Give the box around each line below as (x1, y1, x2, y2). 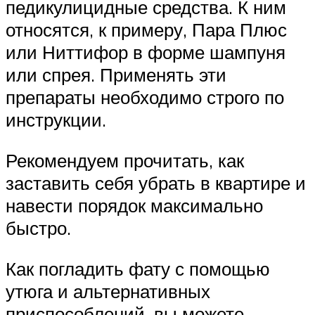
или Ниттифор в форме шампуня (6, 41, 285, 64)
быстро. (6, 216, 71, 239)
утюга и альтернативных (6, 279, 210, 302)
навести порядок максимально (6, 193, 263, 217)
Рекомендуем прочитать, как (6, 148, 244, 172)
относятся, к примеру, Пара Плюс (6, 18, 287, 41)
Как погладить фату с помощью (6, 257, 270, 280)
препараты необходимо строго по (6, 86, 284, 109)
